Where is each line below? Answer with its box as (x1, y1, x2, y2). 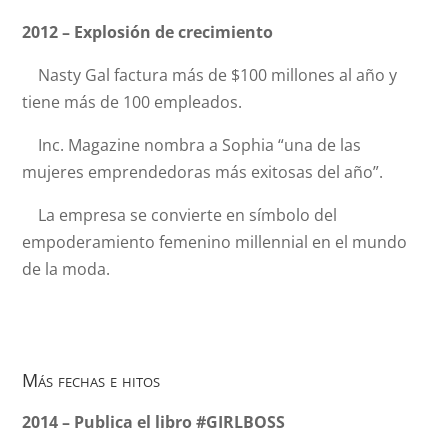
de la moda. (22, 258, 111, 280)
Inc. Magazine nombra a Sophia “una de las (22, 134, 362, 156)
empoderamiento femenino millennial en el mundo (22, 231, 408, 253)
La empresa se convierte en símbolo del (22, 204, 338, 226)
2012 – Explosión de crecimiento (22, 21, 274, 43)
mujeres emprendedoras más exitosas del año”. (22, 161, 384, 183)
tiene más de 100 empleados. (22, 91, 243, 113)
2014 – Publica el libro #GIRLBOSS (22, 411, 286, 433)
